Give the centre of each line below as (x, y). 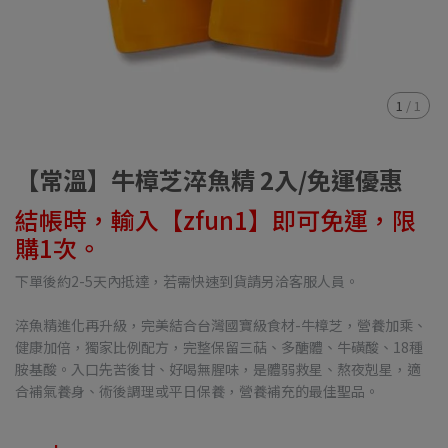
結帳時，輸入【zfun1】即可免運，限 (215, 219)
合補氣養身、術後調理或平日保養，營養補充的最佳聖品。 (197, 391)
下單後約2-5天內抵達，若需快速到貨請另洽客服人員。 (187, 281)
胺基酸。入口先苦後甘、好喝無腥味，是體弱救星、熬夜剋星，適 (218, 369)
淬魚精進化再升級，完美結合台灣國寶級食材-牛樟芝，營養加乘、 (221, 325)
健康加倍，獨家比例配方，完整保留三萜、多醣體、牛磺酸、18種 (219, 347)
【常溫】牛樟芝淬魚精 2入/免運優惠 (209, 179)
